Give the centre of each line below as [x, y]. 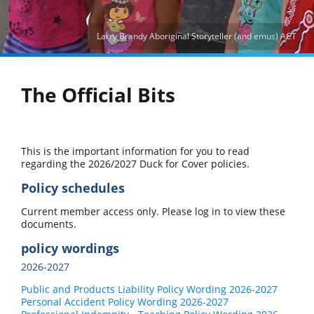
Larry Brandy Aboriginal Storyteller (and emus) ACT [197, 36]
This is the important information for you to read [135, 151]
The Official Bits [98, 94]
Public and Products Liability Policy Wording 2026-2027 [149, 289]
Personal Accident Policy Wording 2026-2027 [125, 301]
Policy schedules [73, 187]
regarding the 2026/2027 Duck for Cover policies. [135, 163]
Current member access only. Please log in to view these [153, 211]
